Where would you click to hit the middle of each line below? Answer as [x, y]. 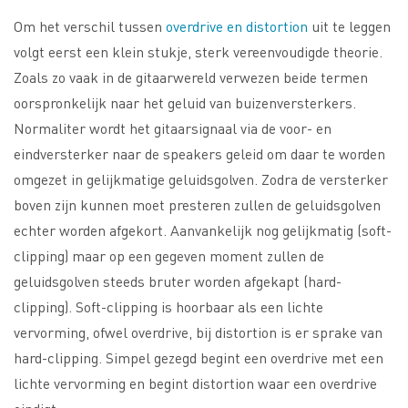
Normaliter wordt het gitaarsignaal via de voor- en [173, 128]
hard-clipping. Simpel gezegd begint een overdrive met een [199, 358]
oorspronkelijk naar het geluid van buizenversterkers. [185, 103]
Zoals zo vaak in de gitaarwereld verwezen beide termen [191, 77]
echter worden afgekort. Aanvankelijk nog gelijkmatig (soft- [203, 230]
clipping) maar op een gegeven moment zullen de [169, 256]
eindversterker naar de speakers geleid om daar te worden [199, 154]
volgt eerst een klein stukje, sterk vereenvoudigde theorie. [198, 52]
